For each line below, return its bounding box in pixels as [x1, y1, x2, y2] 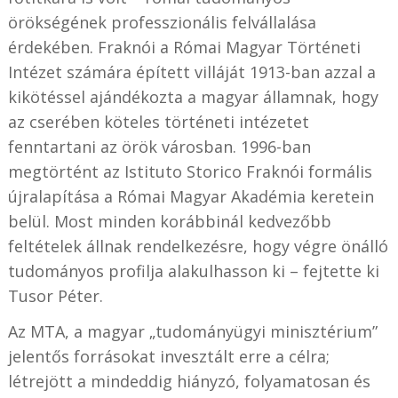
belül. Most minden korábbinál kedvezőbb [7, 211, 331, 232]
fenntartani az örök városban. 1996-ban [7, 136, 311, 157]
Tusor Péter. [7, 285, 103, 306]
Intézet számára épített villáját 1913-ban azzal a [7, 61, 376, 83]
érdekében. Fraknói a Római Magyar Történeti [7, 36, 361, 58]
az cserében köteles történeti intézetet [7, 111, 309, 132]
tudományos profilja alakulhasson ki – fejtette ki [7, 260, 379, 282]
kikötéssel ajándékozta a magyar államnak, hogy [7, 86, 378, 107]
